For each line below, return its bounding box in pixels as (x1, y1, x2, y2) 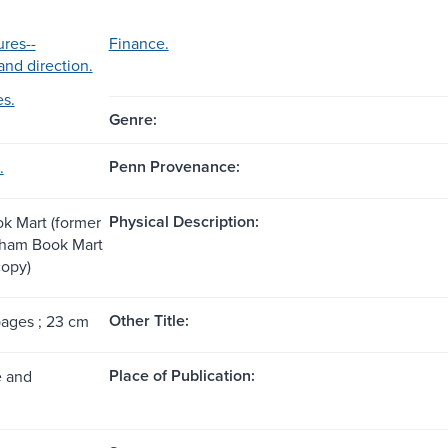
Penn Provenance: (108, 154, 240, 178)
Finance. (108, 31, 169, 54)
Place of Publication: (108, 363, 255, 387)
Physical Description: (108, 209, 259, 233)
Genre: (108, 107, 157, 131)
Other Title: (108, 308, 189, 332)
